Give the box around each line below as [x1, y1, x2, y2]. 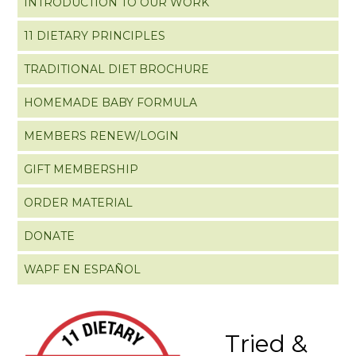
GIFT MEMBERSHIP [24, 161, 139, 176]
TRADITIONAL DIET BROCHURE [24, 61, 210, 76]
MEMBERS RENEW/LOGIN [24, 128, 180, 143]
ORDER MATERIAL [24, 195, 133, 210]
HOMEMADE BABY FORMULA [24, 95, 198, 110]
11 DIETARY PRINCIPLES [24, 28, 166, 43]
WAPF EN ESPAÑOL [24, 261, 141, 277]
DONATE [24, 228, 75, 243]
